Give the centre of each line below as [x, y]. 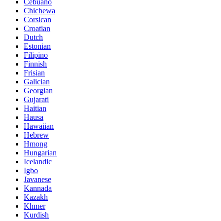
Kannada [38, 188]
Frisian [34, 73]
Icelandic [38, 162]
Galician [37, 82]
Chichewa [39, 11]
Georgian [38, 91]
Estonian [37, 46]
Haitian [35, 109]
